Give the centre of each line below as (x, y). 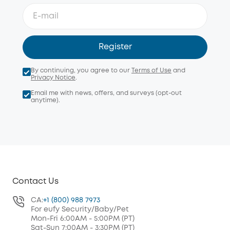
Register (115, 47)
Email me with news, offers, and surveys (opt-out (106, 93)
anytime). (45, 100)
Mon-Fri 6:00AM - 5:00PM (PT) (83, 218)
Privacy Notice (53, 78)
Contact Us (35, 181)
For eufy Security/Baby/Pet (80, 209)
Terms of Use (151, 70)
